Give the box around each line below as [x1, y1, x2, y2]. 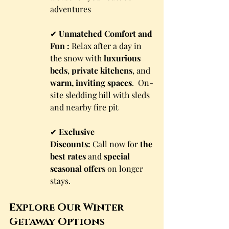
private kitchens [72, 65, 132, 76]
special [104, 151, 132, 162]
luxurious [104, 53, 143, 63]
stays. [50, 175, 71, 186]
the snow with [50, 53, 104, 63]
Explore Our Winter [9, 200, 126, 213]
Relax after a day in [70, 40, 144, 51]
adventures [50, 4, 91, 14]
